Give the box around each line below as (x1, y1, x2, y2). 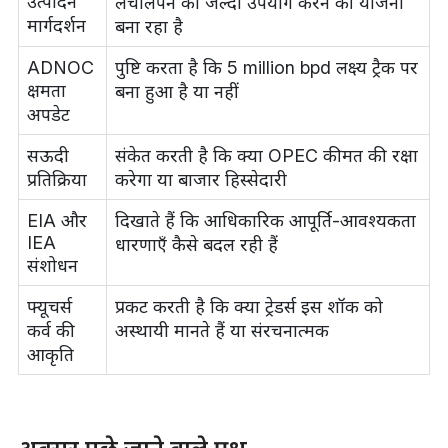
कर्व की (26, 320, 75, 342)
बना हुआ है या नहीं (114, 81, 239, 103)
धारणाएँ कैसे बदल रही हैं (114, 234, 278, 256)
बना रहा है (114, 16, 183, 38)
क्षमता (26, 80, 66, 102)
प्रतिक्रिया (26, 169, 87, 191)
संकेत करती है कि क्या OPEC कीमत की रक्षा (114, 145, 418, 167)
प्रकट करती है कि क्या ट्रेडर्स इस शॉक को (114, 296, 383, 318)
